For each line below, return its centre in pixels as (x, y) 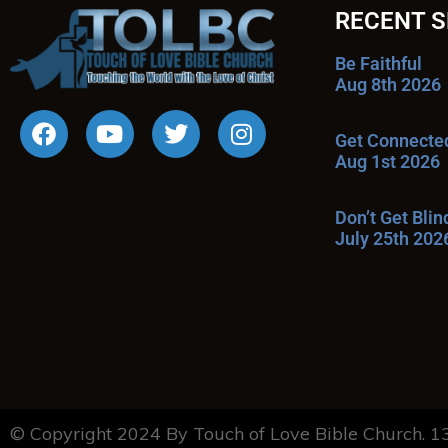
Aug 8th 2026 (388, 84)
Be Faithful (378, 63)
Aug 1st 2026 (387, 161)
